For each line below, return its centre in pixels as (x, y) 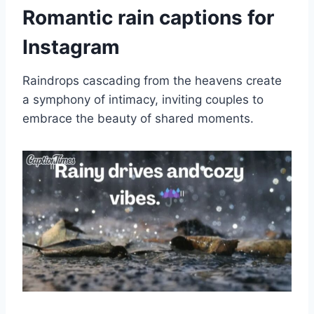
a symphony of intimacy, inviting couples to (143, 99)
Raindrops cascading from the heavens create (152, 80)
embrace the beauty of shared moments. (138, 118)
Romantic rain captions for (148, 17)
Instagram (71, 47)
